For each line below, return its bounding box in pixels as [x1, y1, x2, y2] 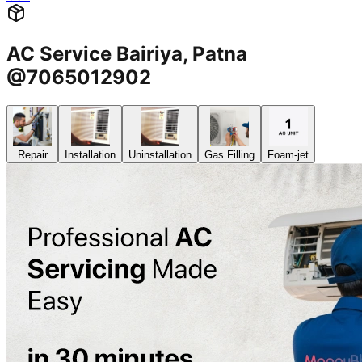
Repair [17, 149, 48, 162]
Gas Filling [204, 149, 255, 162]
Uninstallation [128, 149, 192, 162]
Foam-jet [267, 149, 309, 162]
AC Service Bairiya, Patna [6, 42, 247, 66]
